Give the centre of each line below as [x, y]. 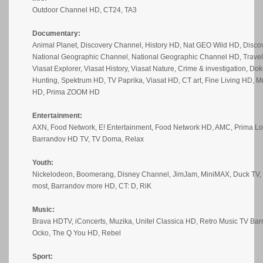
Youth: [43, 163]
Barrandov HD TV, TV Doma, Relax [88, 139]
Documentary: [56, 33]
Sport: [43, 257]
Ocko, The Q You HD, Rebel [77, 233]
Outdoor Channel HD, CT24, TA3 [85, 10]
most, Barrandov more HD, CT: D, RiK [92, 186]
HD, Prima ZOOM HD [66, 92]
